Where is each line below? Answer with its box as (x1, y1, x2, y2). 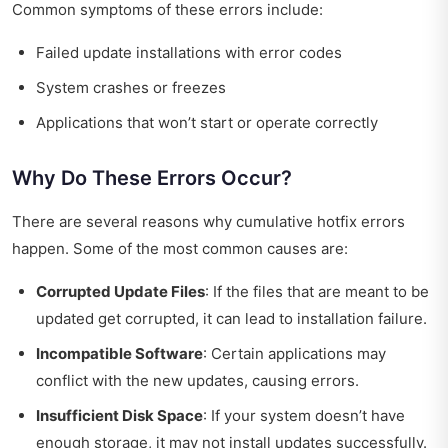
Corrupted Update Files (36, 281, 205, 301)
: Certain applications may (203, 343, 386, 363)
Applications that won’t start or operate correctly (36, 112, 378, 132)
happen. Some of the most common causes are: (12, 238, 348, 258)
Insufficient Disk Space (36, 405, 203, 425)
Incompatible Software (36, 343, 203, 363)
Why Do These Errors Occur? (12, 165, 292, 190)
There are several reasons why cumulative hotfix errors (12, 211, 405, 231)
